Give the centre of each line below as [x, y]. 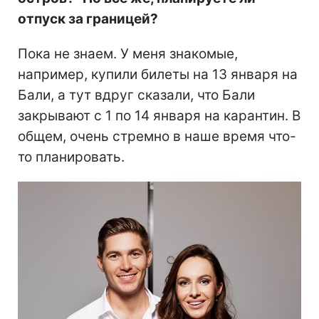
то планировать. [71, 157]
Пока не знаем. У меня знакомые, [128, 54]
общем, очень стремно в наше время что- [157, 137]
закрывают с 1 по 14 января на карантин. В [159, 116]
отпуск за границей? [88, 19]
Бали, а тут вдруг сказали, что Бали [136, 95]
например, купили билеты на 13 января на [158, 75]
